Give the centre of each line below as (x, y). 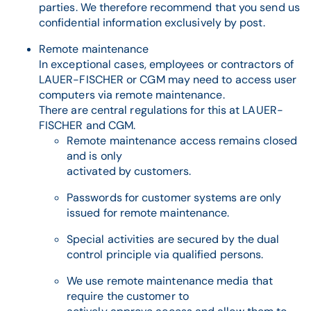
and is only (96, 156)
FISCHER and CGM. (87, 125)
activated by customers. (129, 171)
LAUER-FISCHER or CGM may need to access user (168, 79)
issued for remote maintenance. (148, 213)
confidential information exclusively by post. (152, 23)
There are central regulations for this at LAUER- (161, 110)
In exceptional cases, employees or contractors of (166, 64)
